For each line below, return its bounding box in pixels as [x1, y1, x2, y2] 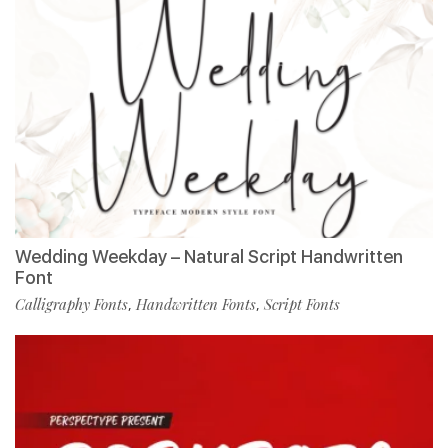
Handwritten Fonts [136, 294, 256, 315]
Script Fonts [264, 294, 340, 315]
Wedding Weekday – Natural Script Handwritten [15, 246, 403, 268]
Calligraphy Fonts [15, 294, 128, 315]
